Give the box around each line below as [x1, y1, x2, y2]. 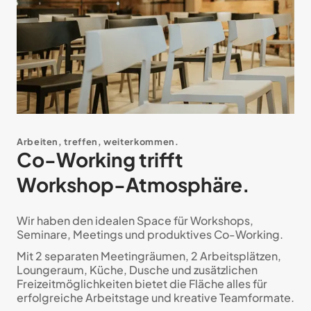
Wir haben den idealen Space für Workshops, [17, 213, 253, 228]
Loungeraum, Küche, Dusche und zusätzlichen [17, 262, 258, 277]
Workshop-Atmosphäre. [17, 172, 250, 197]
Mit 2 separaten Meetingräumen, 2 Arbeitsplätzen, [17, 248, 281, 263]
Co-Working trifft [17, 147, 183, 172]
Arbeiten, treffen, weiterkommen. [17, 136, 179, 148]
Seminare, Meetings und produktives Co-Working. [17, 227, 283, 242]
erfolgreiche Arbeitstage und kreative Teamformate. [17, 289, 294, 305]
